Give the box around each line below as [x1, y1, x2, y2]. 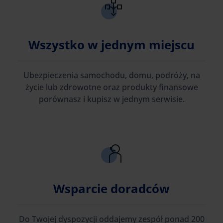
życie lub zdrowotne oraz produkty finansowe [25, 82, 198, 93]
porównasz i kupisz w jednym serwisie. [38, 94, 185, 105]
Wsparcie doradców [53, 180, 170, 197]
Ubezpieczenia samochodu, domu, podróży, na [23, 70, 200, 81]
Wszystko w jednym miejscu [28, 36, 195, 53]
